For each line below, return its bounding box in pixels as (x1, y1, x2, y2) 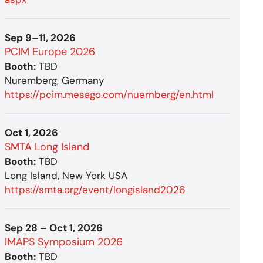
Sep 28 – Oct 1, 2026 (5, 221, 103, 234)
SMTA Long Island (5, 139, 90, 154)
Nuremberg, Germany (5, 73, 104, 87)
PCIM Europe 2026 (5, 44, 96, 59)
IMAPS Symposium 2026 (5, 234, 123, 249)
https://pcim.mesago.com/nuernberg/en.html (5, 87, 214, 101)
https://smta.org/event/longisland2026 (5, 183, 186, 196)
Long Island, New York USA (5, 168, 128, 182)
